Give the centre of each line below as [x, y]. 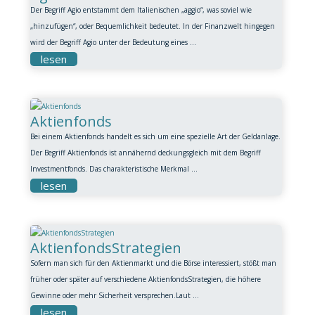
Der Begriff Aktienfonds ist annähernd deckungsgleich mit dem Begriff [145, 153]
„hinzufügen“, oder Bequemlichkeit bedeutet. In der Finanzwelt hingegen [152, 26]
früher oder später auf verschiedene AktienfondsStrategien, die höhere [145, 279]
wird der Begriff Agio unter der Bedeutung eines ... [113, 42]
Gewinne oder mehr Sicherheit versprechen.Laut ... [114, 295]
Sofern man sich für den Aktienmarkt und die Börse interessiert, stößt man [153, 263]
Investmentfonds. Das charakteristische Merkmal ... [114, 169]
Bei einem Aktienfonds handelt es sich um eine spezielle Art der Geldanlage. [155, 136]
